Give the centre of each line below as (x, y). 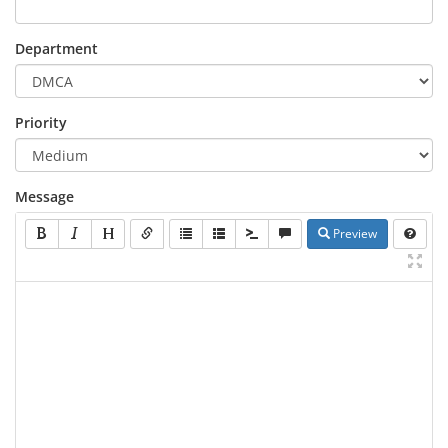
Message (44, 196)
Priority (41, 122)
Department (56, 48)
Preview (353, 233)
